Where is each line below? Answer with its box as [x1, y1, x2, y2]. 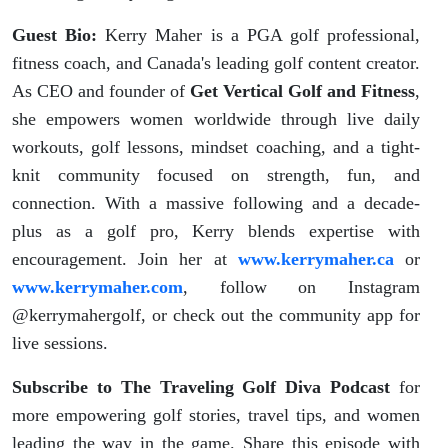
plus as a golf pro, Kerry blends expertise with [12, 220, 420, 241]
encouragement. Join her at [12, 248, 238, 269]
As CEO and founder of [12, 80, 190, 101]
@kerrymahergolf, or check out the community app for [12, 304, 420, 325]
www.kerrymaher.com [12, 276, 183, 297]
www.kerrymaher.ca [237, 248, 394, 269]
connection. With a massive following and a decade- [12, 192, 420, 213]
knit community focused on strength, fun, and [12, 164, 420, 185]
